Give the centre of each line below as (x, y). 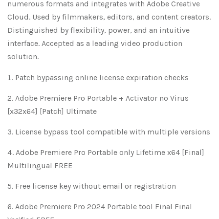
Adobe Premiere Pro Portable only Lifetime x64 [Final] (110, 152)
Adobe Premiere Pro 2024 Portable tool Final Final (104, 206)
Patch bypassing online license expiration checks (102, 77)
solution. (23, 56)
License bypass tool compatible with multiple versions (113, 131)
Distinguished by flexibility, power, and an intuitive (99, 30)
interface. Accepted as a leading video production (95, 43)
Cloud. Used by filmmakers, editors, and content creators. (109, 17)
